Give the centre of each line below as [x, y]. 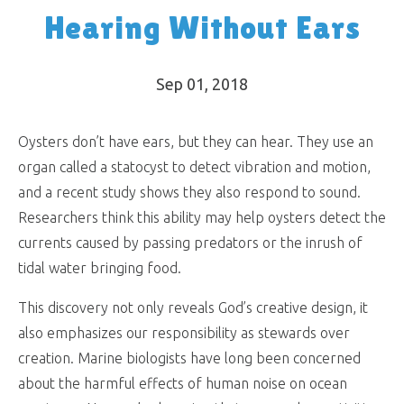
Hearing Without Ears [202, 28]
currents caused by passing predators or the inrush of [190, 243]
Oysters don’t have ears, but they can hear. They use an [196, 142]
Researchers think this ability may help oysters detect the [202, 217]
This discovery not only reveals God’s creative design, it [193, 308]
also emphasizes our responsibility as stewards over [184, 333]
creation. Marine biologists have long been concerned [189, 358]
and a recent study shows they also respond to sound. [189, 192]
